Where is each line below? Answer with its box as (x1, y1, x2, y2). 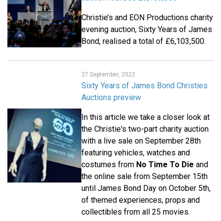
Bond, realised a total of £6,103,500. (81, 37, 206, 46)
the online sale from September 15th (81, 172, 208, 182)
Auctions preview (81, 93, 141, 103)
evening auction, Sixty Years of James (81, 25, 212, 35)
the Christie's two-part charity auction (81, 124, 209, 134)
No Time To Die (136, 160, 194, 170)
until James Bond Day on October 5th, (81, 184, 211, 193)
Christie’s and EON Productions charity (81, 13, 213, 23)
